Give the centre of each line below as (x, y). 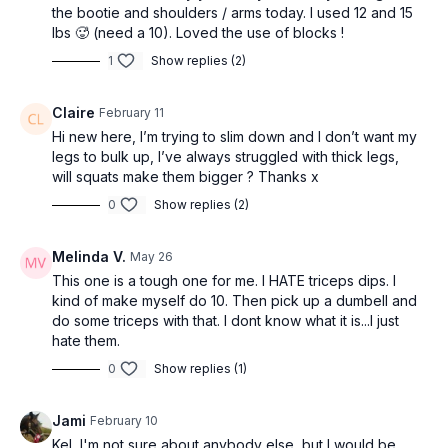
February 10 (124, 421)
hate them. (86, 341)
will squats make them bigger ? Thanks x (185, 177)
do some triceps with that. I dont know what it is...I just (225, 321)
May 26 (151, 257)
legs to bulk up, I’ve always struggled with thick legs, (225, 157)
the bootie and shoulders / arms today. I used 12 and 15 (232, 13)
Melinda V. (89, 257)
